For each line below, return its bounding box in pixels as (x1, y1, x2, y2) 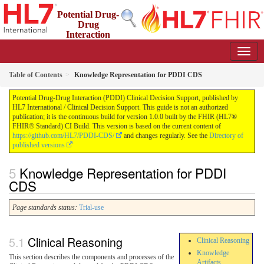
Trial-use (79, 203, 104, 212)
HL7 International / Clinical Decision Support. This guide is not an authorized (12, 103, 228, 111)
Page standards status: (12, 203, 77, 212)
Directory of (209, 131, 243, 140)
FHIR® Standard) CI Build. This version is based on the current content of (12, 122, 221, 130)
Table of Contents (9, 71, 62, 79)
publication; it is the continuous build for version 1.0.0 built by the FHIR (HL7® (12, 113, 237, 121)
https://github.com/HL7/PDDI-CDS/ (12, 131, 114, 140)
